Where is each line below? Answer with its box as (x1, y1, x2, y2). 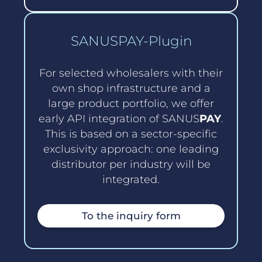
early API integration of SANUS (39, 112, 199, 126)
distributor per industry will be (51, 157, 211, 171)
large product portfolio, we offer (48, 96, 214, 111)
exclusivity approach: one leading (43, 142, 219, 156)
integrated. (102, 173, 160, 187)
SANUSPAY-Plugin (70, 32, 192, 49)
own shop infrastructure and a (51, 81, 211, 95)
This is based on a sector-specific (45, 127, 217, 141)
